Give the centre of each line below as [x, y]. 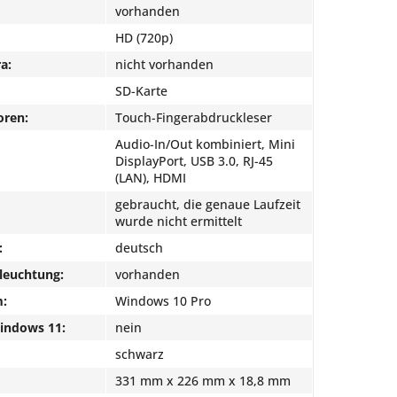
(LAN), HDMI [151, 178]
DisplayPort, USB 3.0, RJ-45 [194, 161]
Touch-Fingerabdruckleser [194, 117]
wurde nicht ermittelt [179, 221]
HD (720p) [144, 38]
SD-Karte [141, 91]
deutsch [139, 248]
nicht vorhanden [164, 64]
